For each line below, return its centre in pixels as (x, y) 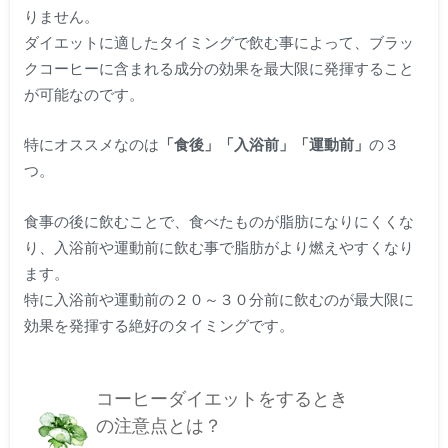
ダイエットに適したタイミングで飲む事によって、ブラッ (218, 41)
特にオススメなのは (91, 144)
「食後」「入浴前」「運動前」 (263, 144)
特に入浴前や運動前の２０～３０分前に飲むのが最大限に (218, 298)
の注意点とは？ (158, 426)
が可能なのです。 (83, 93)
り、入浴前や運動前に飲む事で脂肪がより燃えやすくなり (218, 246)
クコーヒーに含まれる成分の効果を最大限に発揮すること (218, 67)
